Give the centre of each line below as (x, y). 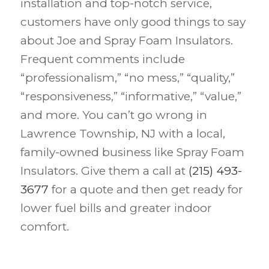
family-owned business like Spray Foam (132, 153)
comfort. (44, 227)
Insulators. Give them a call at (104, 171)
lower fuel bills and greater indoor (116, 208)
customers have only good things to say (133, 22)
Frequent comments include (102, 59)
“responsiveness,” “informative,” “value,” (131, 97)
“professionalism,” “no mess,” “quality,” (127, 78)
